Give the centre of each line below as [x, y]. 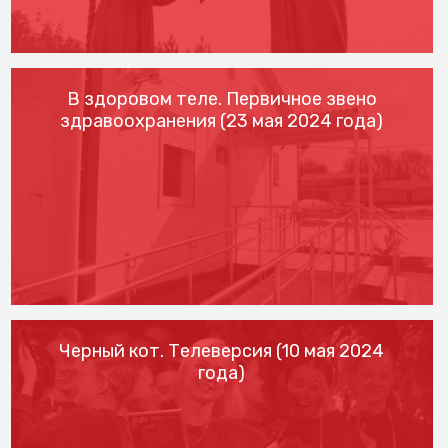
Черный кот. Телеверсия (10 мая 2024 [222, 351]
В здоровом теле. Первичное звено [221, 98]
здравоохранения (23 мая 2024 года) [222, 120]
